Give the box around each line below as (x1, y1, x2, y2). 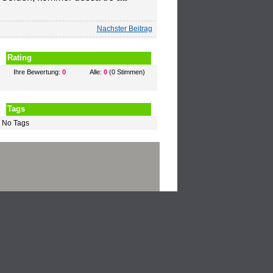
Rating (7, 53, 32, 62)
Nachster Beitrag (96, 24, 152, 33)
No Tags (2, 119, 30, 127)
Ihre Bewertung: (13, 68, 62, 76)
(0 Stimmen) (107, 68, 146, 76)
